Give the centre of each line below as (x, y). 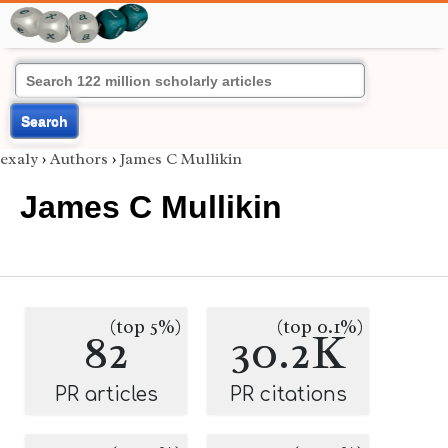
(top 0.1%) (320, 327)
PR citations (288, 394)
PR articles (106, 394)
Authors (79, 159)
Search (44, 121)
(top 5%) (145, 327)
